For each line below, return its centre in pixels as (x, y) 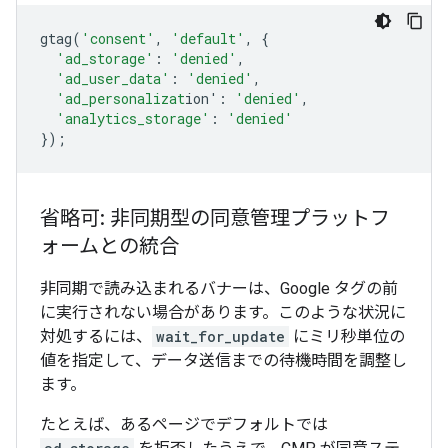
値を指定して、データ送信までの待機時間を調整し (223, 360)
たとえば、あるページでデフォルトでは (184, 424)
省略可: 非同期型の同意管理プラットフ (215, 218)
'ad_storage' (105, 58)
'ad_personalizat (120, 98)
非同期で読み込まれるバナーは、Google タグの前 (219, 288)
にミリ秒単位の (347, 336)
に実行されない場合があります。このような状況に (223, 312)
